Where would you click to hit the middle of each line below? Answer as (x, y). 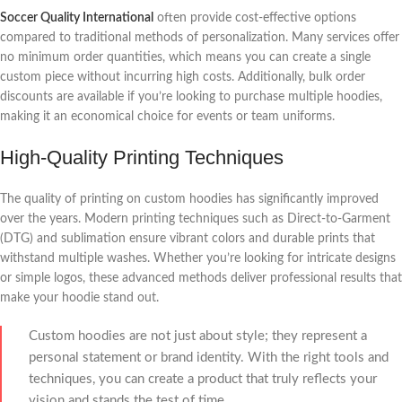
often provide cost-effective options (255, 17)
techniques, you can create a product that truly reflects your (203, 379)
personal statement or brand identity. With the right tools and (209, 357)
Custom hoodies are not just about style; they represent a (198, 336)
